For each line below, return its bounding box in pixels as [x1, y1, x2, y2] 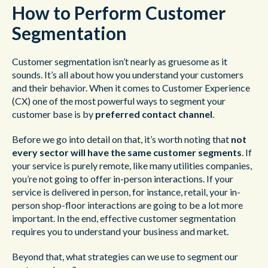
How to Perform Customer [12, 2, 226, 23]
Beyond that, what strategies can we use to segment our [12, 251, 238, 262]
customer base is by [12, 108, 95, 120]
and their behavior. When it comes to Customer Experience [12, 82, 250, 93]
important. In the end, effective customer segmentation [12, 212, 236, 224]
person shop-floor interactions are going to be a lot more [12, 199, 243, 211]
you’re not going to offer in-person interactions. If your [12, 173, 233, 184]
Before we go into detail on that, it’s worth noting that [12, 133, 231, 145]
